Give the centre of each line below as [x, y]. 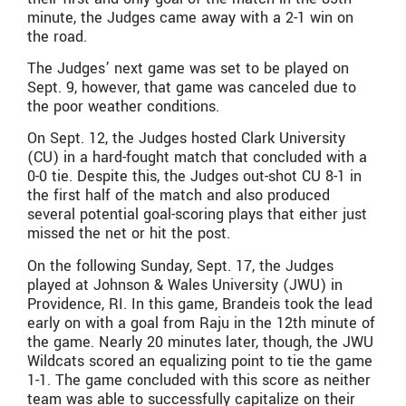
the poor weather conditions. [126, 107]
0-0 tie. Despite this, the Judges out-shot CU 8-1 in [194, 177]
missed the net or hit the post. [129, 234]
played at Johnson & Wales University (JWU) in [185, 285]
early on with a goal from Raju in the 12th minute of [201, 323]
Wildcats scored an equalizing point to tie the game [200, 361]
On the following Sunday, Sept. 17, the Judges [180, 266]
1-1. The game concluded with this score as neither [199, 380]
